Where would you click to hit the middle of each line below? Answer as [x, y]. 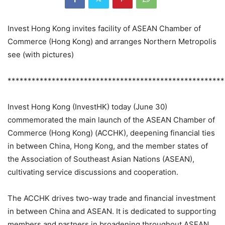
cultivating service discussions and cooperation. [93, 172]
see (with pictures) [41, 55]
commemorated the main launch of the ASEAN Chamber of [111, 120]
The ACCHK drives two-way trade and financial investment [111, 198]
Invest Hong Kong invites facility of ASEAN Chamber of [104, 29]
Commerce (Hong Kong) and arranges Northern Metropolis [112, 42]
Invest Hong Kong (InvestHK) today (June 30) [87, 107]
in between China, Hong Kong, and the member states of [108, 146]
